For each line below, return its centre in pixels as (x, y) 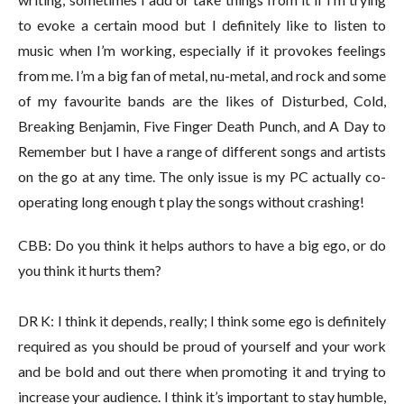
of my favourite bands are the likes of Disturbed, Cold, (202, 100)
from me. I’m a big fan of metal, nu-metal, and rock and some (202, 75)
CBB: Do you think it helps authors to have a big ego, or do (202, 244)
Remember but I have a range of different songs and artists (202, 151)
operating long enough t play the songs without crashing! (193, 201)
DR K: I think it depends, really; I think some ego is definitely (202, 320)
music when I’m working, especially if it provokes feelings (202, 50)
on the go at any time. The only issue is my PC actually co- (202, 176)
